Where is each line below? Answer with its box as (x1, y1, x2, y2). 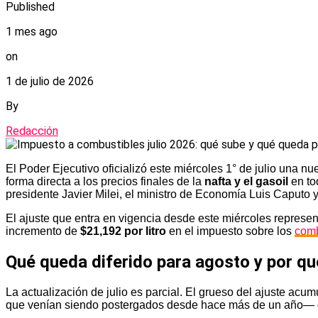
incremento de (6, 224, 80, 237)
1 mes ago (6, 24, 57, 38)
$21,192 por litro (80, 224, 166, 237)
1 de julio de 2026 (6, 74, 94, 88)
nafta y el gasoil (204, 175, 288, 187)
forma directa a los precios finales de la (6, 175, 204, 187)
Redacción (6, 124, 58, 138)
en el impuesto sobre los (166, 224, 295, 237)
